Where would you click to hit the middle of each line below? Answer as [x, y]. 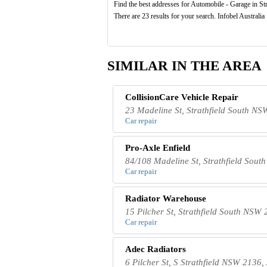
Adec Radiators [156, 249]
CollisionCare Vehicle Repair [182, 97]
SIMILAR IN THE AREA [184, 66]
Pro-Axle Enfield [158, 148]
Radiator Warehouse [166, 198]
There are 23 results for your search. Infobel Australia [189, 16]
